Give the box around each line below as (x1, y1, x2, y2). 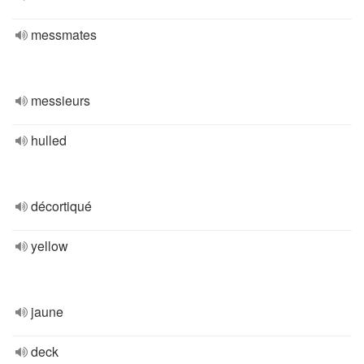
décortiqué (31, 197, 92, 215)
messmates (31, 25, 97, 44)
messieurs (31, 91, 90, 110)
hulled (31, 131, 67, 149)
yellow (31, 236, 68, 255)
